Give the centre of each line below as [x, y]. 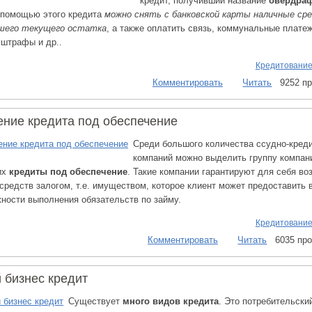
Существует [95, 301]
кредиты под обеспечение [68, 172]
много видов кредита [171, 301]
